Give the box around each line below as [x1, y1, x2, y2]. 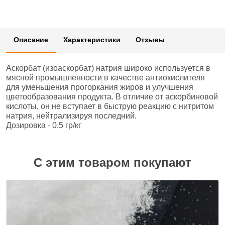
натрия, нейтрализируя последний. [6, 111, 137, 120]
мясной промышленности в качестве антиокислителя [6, 73, 205, 82]
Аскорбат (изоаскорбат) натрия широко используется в [6, 64, 210, 72]
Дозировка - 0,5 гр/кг [6, 121, 81, 130]
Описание [14, 36, 48, 44]
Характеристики [63, 36, 121, 44]
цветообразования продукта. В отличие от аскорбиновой [6, 92, 218, 101]
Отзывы [136, 36, 165, 44]
